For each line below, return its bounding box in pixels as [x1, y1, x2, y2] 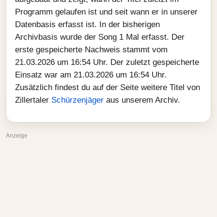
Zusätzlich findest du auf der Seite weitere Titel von [15, 83, 200, 92]
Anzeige [6, 132, 28, 139]
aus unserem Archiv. [104, 95, 180, 105]
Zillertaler [15, 95, 51, 105]
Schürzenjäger [51, 95, 104, 105]
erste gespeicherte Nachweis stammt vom [15, 45, 168, 54]
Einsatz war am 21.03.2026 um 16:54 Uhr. [15, 70, 167, 79]
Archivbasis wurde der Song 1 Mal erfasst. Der [15, 32, 185, 42]
